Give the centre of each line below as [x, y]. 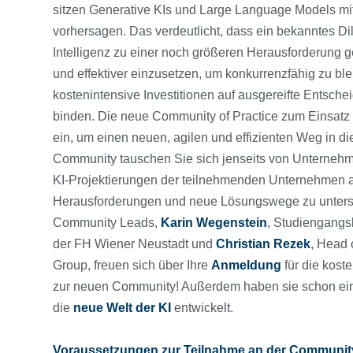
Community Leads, [107, 222]
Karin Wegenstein [214, 222]
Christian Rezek [263, 243]
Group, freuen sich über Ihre [132, 265]
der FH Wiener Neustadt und [134, 243]
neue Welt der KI [122, 307]
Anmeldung [246, 265]
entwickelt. [205, 307]
